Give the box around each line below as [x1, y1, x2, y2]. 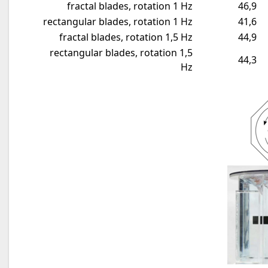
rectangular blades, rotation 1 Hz [43, 14, 193, 28]
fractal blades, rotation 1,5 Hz [59, 30, 193, 44]
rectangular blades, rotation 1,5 [50, 45, 193, 59]
